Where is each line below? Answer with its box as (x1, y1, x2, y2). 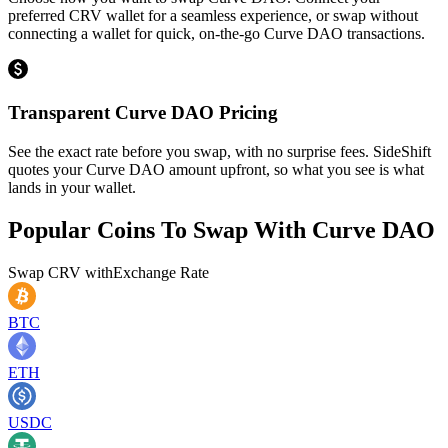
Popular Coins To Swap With (8, 216, 312, 243)
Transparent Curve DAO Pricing (8, 101, 278, 123)
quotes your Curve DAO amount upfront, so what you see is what (8, 160, 424, 178)
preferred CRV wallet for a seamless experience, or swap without (8, 7, 418, 25)
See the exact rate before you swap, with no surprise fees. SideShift (8, 142, 431, 160)
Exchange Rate (113, 263, 209, 281)
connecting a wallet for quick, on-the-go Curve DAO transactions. (8, 25, 425, 43)
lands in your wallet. (8, 178, 136, 196)
